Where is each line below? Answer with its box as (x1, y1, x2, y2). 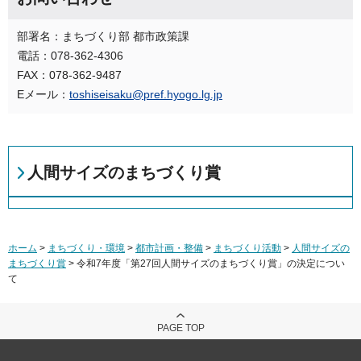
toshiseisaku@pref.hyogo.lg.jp (69, 87, 222, 101)
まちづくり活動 (214, 242, 281, 254)
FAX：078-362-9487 (17, 68, 122, 81)
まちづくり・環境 (48, 242, 125, 254)
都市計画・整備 (135, 242, 203, 254)
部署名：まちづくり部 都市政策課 (17, 29, 189, 43)
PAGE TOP (156, 322, 205, 334)
